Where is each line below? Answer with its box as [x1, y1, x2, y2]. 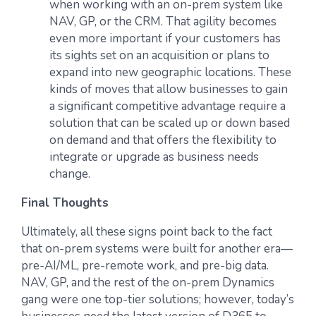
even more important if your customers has [49, 30, 281, 47]
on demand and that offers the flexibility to [49, 132, 276, 148]
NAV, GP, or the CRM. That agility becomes [49, 13, 276, 30]
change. [49, 166, 90, 182]
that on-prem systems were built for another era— [21, 241, 293, 257]
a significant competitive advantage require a [49, 98, 286, 114]
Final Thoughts [21, 195, 109, 211]
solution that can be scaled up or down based [49, 115, 290, 131]
